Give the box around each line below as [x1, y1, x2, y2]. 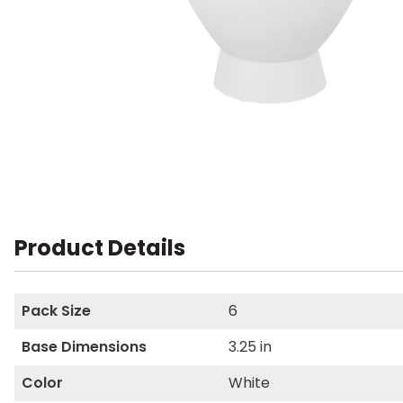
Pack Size [22, 300, 91, 321]
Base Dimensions [22, 336, 147, 357]
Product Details [14, 233, 185, 263]
